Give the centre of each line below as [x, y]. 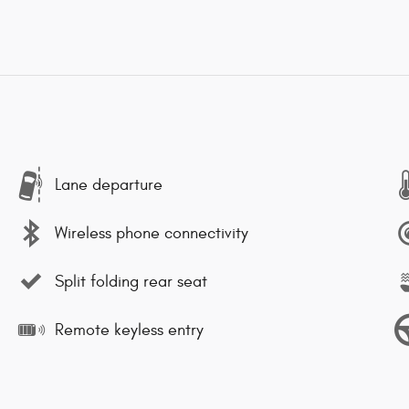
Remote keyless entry [129, 330]
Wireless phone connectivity [152, 233]
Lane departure [109, 184]
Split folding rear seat [131, 281]
